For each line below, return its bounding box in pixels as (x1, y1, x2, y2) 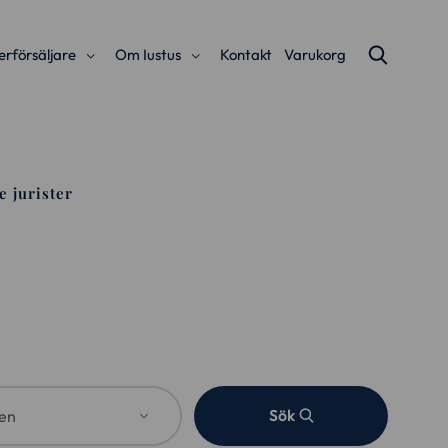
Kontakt (220, 45, 272, 64)
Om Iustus (115, 45, 181, 64)
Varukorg (284, 45, 346, 64)
